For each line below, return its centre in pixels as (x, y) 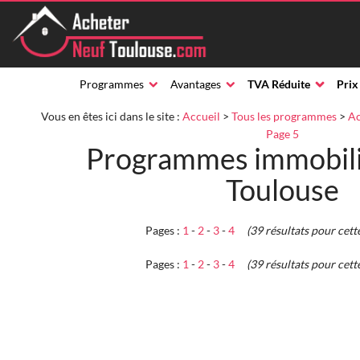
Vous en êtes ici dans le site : (111, 116)
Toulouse (282, 190)
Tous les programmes (284, 116)
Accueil (201, 116)
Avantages (196, 84)
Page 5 (282, 134)
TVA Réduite (279, 84)
